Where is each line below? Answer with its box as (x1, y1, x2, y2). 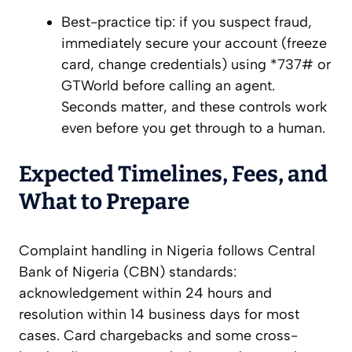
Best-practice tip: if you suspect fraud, (61, 13, 312, 31)
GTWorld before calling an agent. (61, 77, 275, 95)
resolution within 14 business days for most (19, 306, 299, 324)
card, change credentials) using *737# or (61, 56, 331, 74)
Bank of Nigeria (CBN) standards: (19, 263, 236, 281)
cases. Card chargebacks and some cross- (19, 327, 298, 345)
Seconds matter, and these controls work (61, 98, 327, 116)
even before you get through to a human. (61, 119, 325, 137)
